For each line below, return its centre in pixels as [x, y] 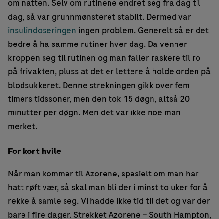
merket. [22, 126]
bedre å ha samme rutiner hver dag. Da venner [98, 44]
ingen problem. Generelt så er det [143, 31]
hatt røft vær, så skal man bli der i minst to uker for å [108, 187]
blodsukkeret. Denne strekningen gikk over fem [99, 85]
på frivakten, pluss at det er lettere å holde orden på [109, 72]
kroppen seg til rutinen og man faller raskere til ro [104, 58]
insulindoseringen [43, 31]
